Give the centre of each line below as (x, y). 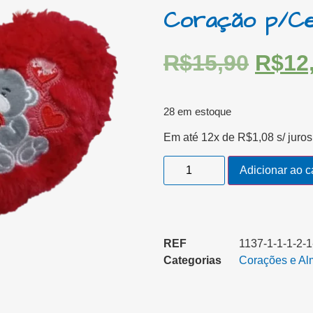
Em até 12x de (201, 138)
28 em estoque (197, 111)
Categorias (192, 261)
